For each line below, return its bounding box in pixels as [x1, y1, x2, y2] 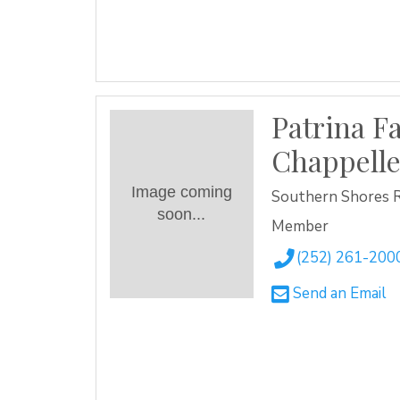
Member [271, 216, 329, 237]
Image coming [130, 183, 232, 202]
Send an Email [288, 283, 387, 304]
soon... [157, 205, 206, 224]
